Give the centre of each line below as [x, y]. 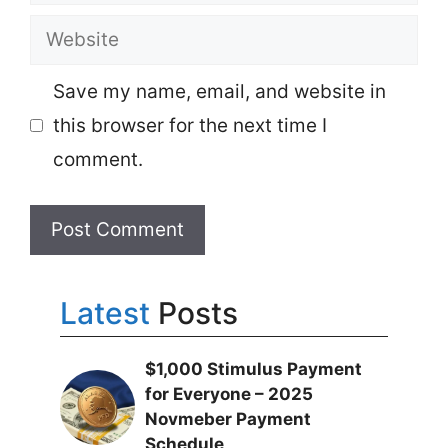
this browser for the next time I [189, 125]
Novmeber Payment [228, 419]
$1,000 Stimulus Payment [253, 369]
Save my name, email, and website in [219, 91]
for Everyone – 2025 [229, 394]
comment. [97, 159]
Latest [105, 313]
